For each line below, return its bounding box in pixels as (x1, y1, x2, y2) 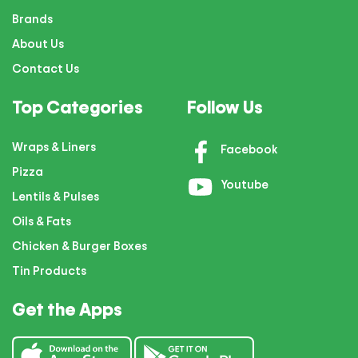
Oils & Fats (12, 213, 71, 229)
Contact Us (12, 60, 79, 77)
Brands (12, 10, 53, 27)
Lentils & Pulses (12, 188, 99, 205)
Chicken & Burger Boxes (12, 237, 147, 254)
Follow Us (187, 95, 263, 119)
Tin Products (12, 262, 86, 279)
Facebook (218, 140, 277, 157)
